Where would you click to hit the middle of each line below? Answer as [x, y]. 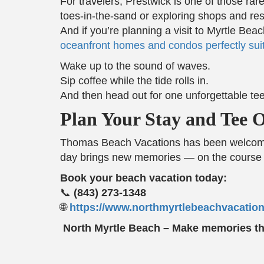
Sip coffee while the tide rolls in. [134, 80]
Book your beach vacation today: [143, 178]
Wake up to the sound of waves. [135, 66]
